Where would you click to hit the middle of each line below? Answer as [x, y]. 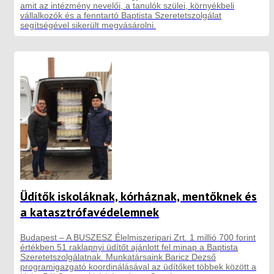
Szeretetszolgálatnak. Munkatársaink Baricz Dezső [118, 257]
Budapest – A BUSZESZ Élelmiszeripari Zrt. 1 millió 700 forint [138, 237]
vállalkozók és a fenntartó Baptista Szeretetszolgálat [121, 15]
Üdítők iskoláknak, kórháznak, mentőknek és [139, 196]
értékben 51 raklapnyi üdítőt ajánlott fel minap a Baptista [129, 247]
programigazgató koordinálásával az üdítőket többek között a [138, 266]
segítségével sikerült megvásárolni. [88, 25]
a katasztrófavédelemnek [90, 212]
